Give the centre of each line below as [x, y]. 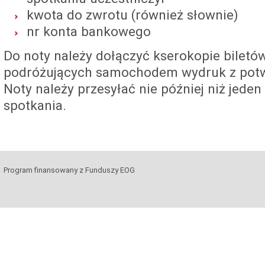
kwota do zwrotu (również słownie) [132, 15]
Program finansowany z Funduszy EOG [69, 170]
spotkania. [35, 105]
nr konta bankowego [89, 31]
